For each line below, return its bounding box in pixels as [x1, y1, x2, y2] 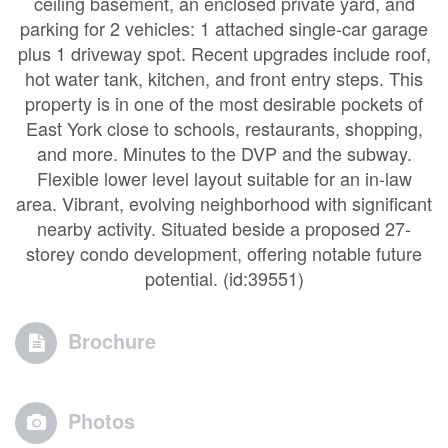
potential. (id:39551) [144, 265, 304, 291]
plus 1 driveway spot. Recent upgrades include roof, [17, 40, 431, 66]
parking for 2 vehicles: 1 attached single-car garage [20, 15, 428, 41]
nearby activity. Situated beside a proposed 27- [37, 215, 411, 241]
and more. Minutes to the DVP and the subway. [36, 140, 412, 166]
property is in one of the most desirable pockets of [25, 90, 423, 116]
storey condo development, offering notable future [26, 240, 422, 266]
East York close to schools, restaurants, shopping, [25, 115, 423, 141]
